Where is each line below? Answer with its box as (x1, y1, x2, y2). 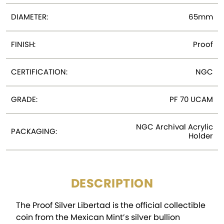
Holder (188, 130, 213, 141)
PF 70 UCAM (169, 94, 213, 105)
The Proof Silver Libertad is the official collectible (16, 199, 205, 211)
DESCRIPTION (70, 175, 153, 192)
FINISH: (11, 39, 35, 50)
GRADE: (11, 94, 37, 105)
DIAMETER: (11, 11, 48, 22)
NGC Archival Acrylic (136, 121, 213, 132)
